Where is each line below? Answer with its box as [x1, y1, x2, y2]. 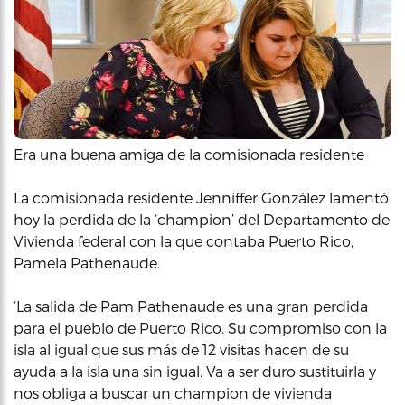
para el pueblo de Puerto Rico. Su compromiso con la [14, 318, 387, 336]
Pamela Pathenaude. [14, 253, 160, 271]
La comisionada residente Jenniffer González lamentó [14, 188, 389, 206]
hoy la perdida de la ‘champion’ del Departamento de [14, 210, 390, 228]
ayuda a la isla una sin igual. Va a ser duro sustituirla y [14, 362, 376, 380]
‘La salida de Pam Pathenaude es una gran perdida [14, 297, 368, 315]
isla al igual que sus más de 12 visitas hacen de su [14, 340, 349, 358]
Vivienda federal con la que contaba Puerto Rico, [14, 231, 353, 250]
